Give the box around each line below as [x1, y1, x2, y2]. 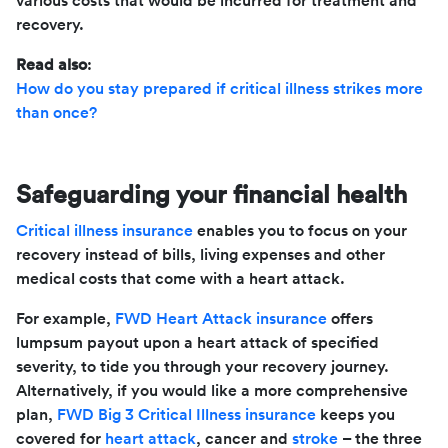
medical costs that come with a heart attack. [16, 270, 345, 287]
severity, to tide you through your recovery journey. [16, 358, 389, 375]
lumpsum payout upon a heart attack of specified [16, 334, 379, 351]
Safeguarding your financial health [16, 182, 407, 208]
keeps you [316, 406, 395, 423]
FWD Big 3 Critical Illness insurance [57, 406, 316, 423]
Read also [16, 56, 87, 73]
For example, [16, 310, 115, 327]
